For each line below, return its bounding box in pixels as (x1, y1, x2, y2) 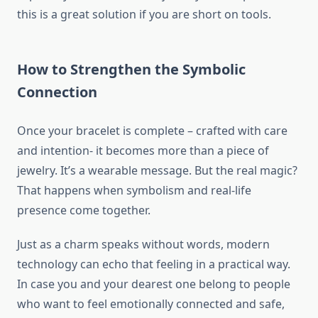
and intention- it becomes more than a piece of (17, 142, 269, 158)
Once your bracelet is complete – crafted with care (17, 122, 287, 138)
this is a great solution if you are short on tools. (17, 6, 271, 22)
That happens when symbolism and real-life (17, 182, 251, 198)
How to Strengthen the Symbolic (17, 59, 246, 79)
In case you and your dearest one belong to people (17, 275, 290, 292)
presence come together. (17, 202, 150, 218)
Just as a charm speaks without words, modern (17, 236, 270, 252)
